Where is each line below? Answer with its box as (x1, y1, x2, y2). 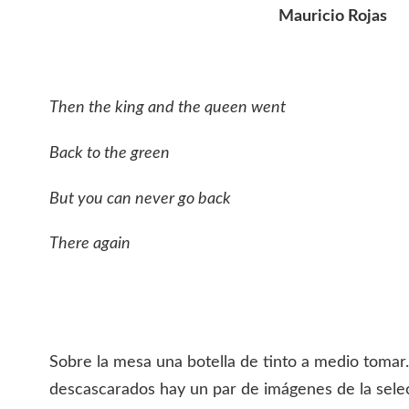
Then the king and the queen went (49, 100, 286, 117)
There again (49, 236, 131, 253)
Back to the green (49, 144, 170, 162)
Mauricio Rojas (278, 8, 387, 26)
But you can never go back (49, 190, 231, 207)
